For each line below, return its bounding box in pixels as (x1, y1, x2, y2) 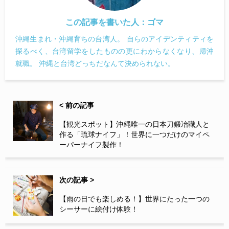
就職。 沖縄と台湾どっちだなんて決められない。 (15, 59, 175, 67)
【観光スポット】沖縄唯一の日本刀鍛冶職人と (59, 120, 210, 128)
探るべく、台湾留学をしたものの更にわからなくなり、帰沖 (15, 47, 214, 55)
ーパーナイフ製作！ (59, 140, 124, 149)
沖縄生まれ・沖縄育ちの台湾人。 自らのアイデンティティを (15, 34, 214, 43)
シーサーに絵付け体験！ (59, 204, 138, 213)
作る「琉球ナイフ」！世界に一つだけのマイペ (59, 130, 210, 139)
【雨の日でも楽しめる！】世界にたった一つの (59, 194, 210, 203)
